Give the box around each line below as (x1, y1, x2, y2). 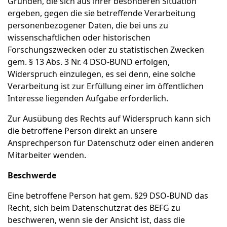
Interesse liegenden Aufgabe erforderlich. (8, 93, 168, 104)
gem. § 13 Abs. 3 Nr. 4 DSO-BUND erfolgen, (8, 56, 170, 67)
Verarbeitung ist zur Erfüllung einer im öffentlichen (8, 81, 204, 92)
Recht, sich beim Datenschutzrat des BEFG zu (8, 202, 180, 213)
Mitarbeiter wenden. (8, 149, 88, 161)
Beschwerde (8, 170, 56, 181)
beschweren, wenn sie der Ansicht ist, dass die (8, 214, 185, 225)
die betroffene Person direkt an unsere (8, 125, 157, 136)
